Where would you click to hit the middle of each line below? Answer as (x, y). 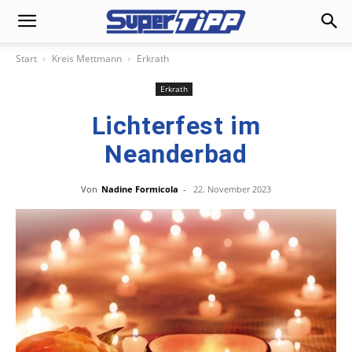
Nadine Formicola (140, 189)
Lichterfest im (176, 126)
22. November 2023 (232, 189)
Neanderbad (176, 154)
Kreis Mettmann (87, 59)
